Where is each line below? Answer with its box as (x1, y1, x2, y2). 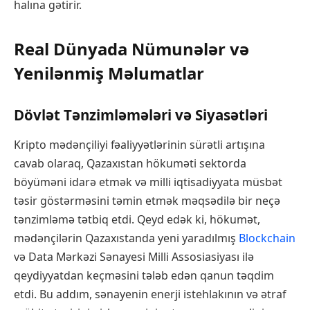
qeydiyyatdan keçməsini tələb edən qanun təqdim (14, 268, 274, 284)
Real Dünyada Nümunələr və (14, 37, 249, 61)
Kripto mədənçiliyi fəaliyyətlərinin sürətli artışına (14, 137, 265, 153)
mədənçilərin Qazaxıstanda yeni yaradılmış (14, 230, 239, 246)
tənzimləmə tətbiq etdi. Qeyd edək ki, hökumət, (14, 212, 260, 228)
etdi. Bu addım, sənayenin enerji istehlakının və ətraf (14, 286, 286, 302)
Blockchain (239, 230, 295, 246)
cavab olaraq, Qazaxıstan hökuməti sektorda (14, 156, 246, 172)
